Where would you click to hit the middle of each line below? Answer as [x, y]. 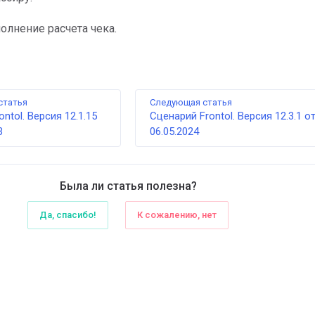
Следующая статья [191, 102]
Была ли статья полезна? [128, 186]
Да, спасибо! [68, 215]
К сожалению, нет [177, 215]
